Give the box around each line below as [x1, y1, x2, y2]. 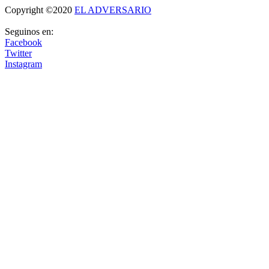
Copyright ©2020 [5, 5, 74, 16]
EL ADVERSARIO [74, 5, 151, 16]
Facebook [5, 37, 42, 48]
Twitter [5, 48, 32, 59]
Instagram [5, 59, 42, 70]
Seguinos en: [5, 26, 53, 37]
